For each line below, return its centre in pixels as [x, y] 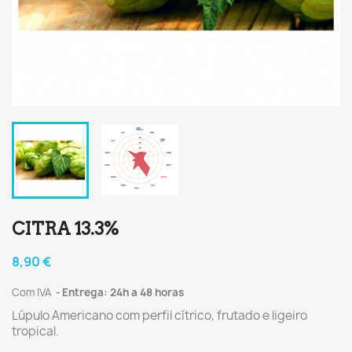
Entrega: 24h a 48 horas [123, 292]
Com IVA [33, 292]
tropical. [35, 331]
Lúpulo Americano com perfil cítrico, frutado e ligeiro [159, 315]
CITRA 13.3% [65, 229]
